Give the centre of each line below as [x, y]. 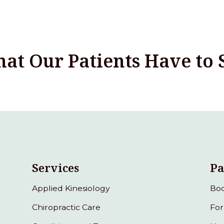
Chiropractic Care [66, 207]
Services [56, 167]
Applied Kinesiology [71, 188]
